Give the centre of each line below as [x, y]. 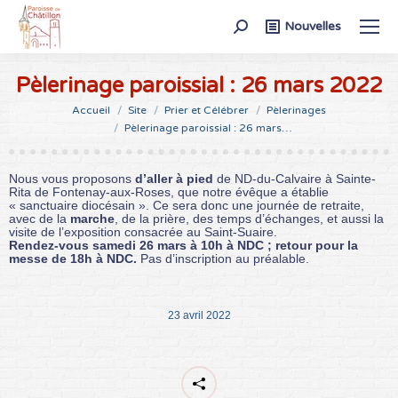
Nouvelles [313, 26]
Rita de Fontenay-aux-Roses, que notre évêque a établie [169, 192]
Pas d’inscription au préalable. [223, 259]
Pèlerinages [296, 110]
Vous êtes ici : [48, 107]
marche [92, 219]
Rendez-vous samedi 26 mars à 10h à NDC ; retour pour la [183, 245]
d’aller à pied [174, 179]
